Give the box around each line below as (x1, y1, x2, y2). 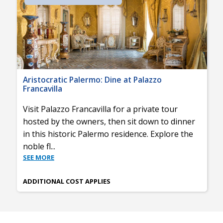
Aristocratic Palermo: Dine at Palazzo (23, 74, 162, 86)
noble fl (23, 141, 51, 152)
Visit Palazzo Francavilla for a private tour (23, 104, 178, 115)
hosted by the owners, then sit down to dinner (23, 116, 195, 127)
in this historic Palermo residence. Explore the (23, 128, 193, 140)
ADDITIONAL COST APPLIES (23, 177, 111, 186)
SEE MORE (23, 153, 54, 162)
